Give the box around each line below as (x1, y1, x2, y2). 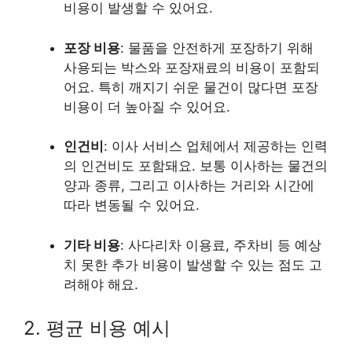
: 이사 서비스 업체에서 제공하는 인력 (104, 138, 328, 154)
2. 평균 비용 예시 (24, 317, 170, 339)
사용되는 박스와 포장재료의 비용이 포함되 (64, 59, 320, 75)
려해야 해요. (64, 276, 138, 292)
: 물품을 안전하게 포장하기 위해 (120, 39, 313, 56)
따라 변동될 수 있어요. (64, 197, 200, 213)
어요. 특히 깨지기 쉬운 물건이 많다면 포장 (64, 79, 318, 95)
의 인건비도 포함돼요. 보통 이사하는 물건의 (64, 158, 328, 174)
